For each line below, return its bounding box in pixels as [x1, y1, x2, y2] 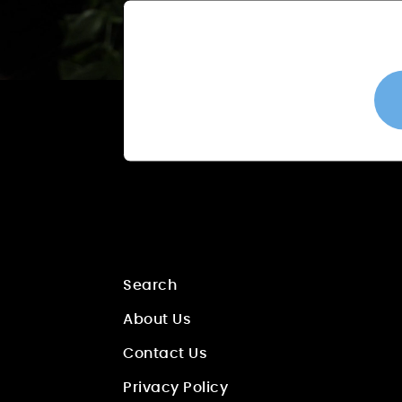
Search [123, 278, 177, 293]
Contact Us [123, 346, 207, 362]
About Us [123, 312, 191, 328]
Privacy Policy [123, 380, 228, 396]
